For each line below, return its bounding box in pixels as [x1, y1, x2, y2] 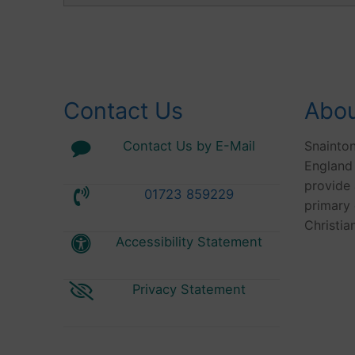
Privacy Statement [132, 281, 246, 298]
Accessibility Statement [116, 234, 262, 250]
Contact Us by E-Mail [123, 138, 255, 155]
